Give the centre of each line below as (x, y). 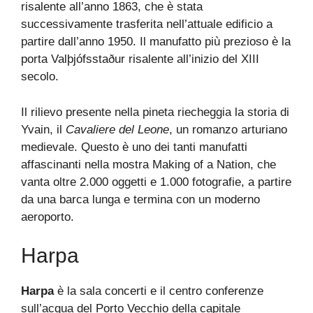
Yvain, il (43, 129)
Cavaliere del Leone (117, 129)
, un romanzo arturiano (228, 129)
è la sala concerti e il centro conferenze (159, 291)
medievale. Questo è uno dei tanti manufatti (134, 147)
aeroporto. (48, 217)
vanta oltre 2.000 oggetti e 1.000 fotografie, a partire (156, 182)
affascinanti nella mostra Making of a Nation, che (148, 164)
